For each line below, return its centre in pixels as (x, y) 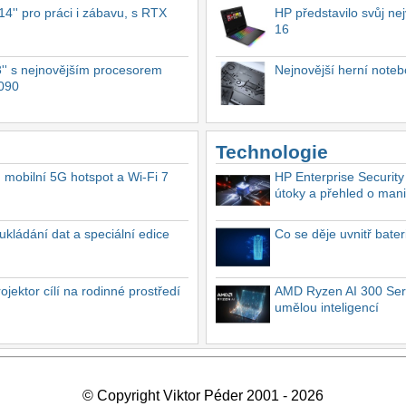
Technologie (272, 151)
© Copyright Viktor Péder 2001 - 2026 (203, 395)
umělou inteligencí (327, 307)
